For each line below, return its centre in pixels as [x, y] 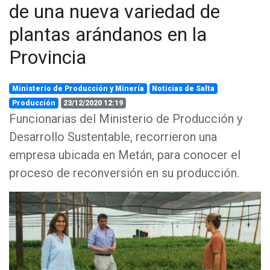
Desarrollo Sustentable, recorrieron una [113, 137]
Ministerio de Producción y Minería [78, 89]
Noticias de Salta [184, 89]
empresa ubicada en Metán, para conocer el [125, 155]
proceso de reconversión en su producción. [124, 173]
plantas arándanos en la [108, 34]
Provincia [48, 57]
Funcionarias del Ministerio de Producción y [126, 119]
